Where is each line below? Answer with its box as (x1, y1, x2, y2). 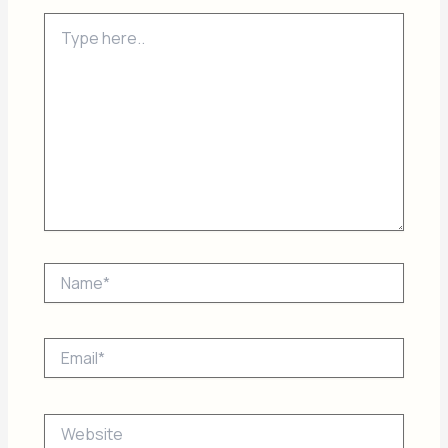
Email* (43, 337, 85, 357)
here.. (43, 31, 81, 51)
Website (43, 412, 99, 432)
